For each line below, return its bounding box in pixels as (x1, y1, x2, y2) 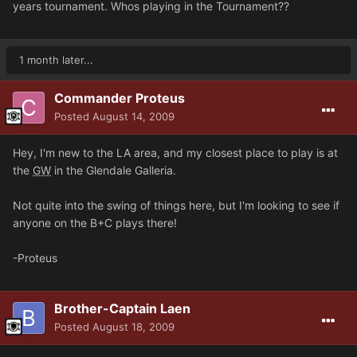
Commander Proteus (54, 89, 185, 106)
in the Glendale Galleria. (51, 163, 176, 177)
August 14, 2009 (92, 109, 175, 123)
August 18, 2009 (92, 320, 175, 333)
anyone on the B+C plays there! (13, 215, 177, 229)
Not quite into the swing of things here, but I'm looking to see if (13, 198, 339, 212)
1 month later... (19, 53, 93, 66)
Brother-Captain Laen (54, 300, 190, 316)
